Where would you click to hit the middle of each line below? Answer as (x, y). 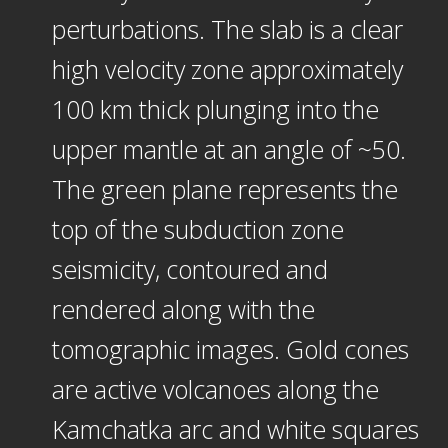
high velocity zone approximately (227, 68)
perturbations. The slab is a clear (227, 28)
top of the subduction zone (197, 228)
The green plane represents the (224, 188)
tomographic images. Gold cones (230, 348)
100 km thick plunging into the (215, 108)
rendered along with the (183, 308)
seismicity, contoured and (189, 268)
